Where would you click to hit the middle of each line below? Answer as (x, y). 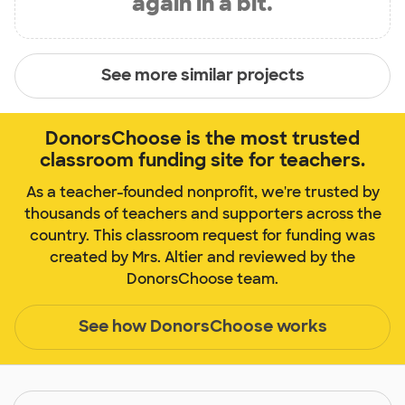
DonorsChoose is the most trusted (202, 138)
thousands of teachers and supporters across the (202, 213)
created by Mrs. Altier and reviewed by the (202, 257)
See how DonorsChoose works (202, 327)
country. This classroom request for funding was (202, 235)
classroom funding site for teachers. (202, 160)
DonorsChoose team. (202, 278)
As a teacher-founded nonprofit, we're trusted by (202, 192)
